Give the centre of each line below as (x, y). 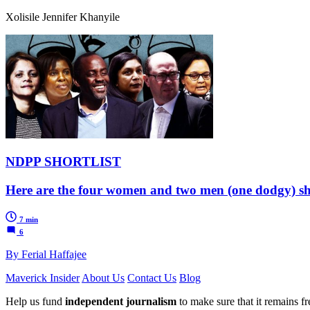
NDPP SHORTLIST (63, 162)
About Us (103, 277)
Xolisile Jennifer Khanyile (63, 17)
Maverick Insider (43, 277)
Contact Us (152, 277)
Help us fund (35, 301)
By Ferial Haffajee (46, 254)
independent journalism (121, 301)
